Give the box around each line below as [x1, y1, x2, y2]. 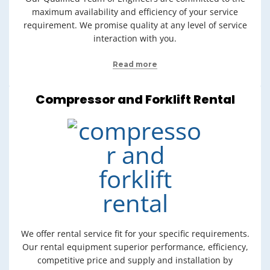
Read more [113, 60, 157, 69]
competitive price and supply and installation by [37, 254, 233, 266]
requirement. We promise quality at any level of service [23, 19, 247, 31]
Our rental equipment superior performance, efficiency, [22, 241, 248, 253]
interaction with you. [93, 33, 177, 44]
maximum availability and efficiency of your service [32, 6, 238, 17]
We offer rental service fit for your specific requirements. [20, 228, 250, 239]
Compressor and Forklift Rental [35, 91, 235, 108]
